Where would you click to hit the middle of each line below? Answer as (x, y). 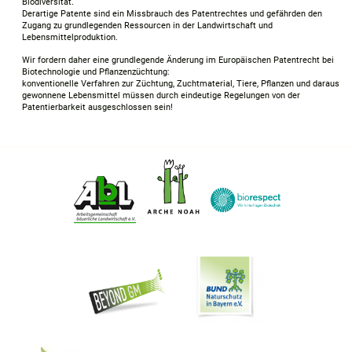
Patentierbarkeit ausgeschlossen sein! (97, 107)
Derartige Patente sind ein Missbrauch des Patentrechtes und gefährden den (172, 13)
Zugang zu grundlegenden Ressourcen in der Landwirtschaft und (147, 25)
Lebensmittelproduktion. (70, 37)
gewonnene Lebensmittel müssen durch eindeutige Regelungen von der (161, 95)
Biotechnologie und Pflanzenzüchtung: (96, 71)
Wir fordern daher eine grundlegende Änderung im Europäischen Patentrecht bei (178, 60)
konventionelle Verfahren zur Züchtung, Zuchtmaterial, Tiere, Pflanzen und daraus (181, 83)
